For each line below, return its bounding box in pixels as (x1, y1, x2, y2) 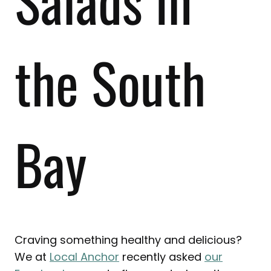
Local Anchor (50, 249, 119, 265)
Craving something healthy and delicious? (15, 232, 242, 248)
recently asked (119, 249, 204, 265)
